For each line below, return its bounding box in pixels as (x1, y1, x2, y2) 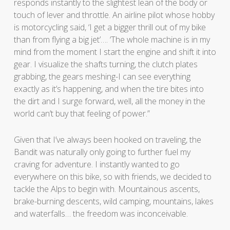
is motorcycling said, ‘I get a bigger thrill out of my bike (13, 21, 206, 33)
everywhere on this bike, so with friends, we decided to (13, 170, 212, 182)
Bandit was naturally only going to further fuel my (13, 146, 190, 158)
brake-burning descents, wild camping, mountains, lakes (13, 195, 214, 207)
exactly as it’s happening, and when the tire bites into (13, 83, 204, 94)
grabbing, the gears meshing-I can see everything (13, 70, 190, 82)
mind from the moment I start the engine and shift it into (13, 46, 216, 57)
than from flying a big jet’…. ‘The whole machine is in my (13, 33, 210, 45)
